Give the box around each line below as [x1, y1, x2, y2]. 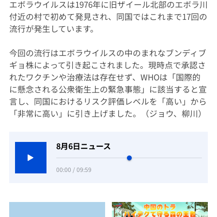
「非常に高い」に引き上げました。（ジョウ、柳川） [9, 108, 206, 120]
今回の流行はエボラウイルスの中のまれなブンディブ [9, 47, 206, 59]
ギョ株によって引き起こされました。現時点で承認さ [9, 59, 206, 71]
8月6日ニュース [56, 140, 111, 152]
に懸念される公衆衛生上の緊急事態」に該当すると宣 [9, 83, 207, 95]
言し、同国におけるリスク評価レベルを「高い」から [9, 95, 207, 108]
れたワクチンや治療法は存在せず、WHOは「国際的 [9, 71, 201, 83]
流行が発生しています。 [9, 23, 98, 35]
